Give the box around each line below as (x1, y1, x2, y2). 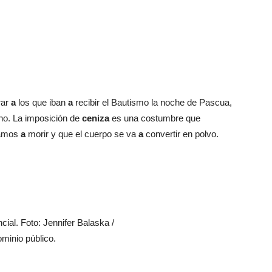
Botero (135, 70, 161, 80)
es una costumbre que (109, 113, 200, 123)
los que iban (16, 97, 68, 107)
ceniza (82, 113, 109, 123)
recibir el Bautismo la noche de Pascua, (73, 97, 232, 107)
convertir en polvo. (143, 129, 219, 139)
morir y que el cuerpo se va (25, 129, 138, 139)
